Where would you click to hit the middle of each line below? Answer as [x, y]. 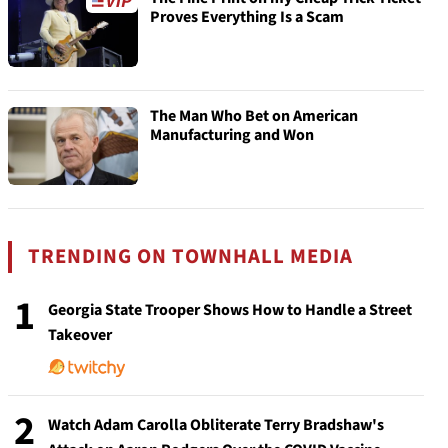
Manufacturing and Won [232, 135]
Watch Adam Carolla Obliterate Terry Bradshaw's [216, 425]
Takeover [80, 335]
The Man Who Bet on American [254, 116]
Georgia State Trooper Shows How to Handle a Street [230, 310]
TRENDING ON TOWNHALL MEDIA [191, 256]
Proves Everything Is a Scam [247, 17]
